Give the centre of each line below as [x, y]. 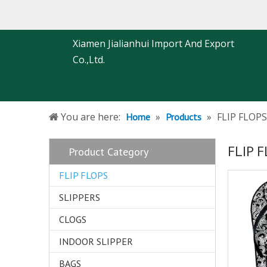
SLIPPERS [80, 197]
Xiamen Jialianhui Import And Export [153, 44]
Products [184, 117]
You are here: [91, 117]
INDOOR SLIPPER [96, 241]
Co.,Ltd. [89, 60]
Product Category [108, 152]
